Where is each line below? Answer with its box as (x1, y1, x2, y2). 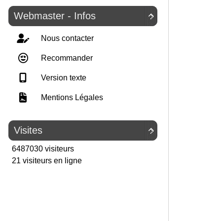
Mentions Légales (39, 93, 103, 102)
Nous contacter (39, 34, 94, 42)
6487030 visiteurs (10, 145, 74, 153)
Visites (14, 125, 42, 136)
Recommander (39, 54, 93, 62)
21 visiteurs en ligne (10, 156, 82, 165)
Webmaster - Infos (14, 10, 96, 21)
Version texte (39, 74, 86, 82)
